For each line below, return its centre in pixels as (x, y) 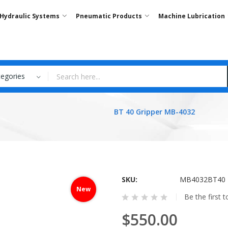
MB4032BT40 (203, 179)
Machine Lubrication (192, 16)
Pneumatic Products (109, 16)
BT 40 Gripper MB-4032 (154, 111)
